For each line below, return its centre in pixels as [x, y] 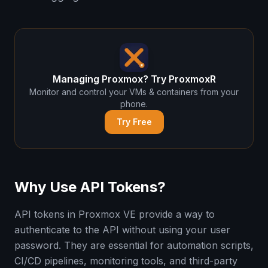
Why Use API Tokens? [90, 187]
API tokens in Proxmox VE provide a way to [115, 214]
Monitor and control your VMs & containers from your [134, 92]
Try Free [134, 122]
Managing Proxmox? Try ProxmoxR [134, 79]
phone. [134, 104]
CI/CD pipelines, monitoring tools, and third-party [126, 261]
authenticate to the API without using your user [122, 230]
